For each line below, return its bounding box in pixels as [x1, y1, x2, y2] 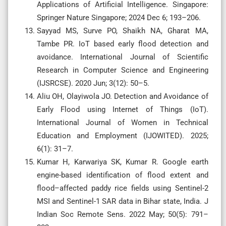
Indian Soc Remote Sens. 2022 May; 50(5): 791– [37, 209, 208, 219]
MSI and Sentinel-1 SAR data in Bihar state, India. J [37, 196, 208, 206]
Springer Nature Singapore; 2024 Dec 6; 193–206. [37, 13, 201, 22]
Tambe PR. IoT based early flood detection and [37, 39, 208, 48]
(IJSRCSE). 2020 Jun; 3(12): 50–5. [37, 78, 149, 88]
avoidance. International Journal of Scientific [37, 52, 208, 62]
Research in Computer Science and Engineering [37, 65, 208, 75]
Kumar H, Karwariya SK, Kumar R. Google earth [37, 157, 208, 166]
